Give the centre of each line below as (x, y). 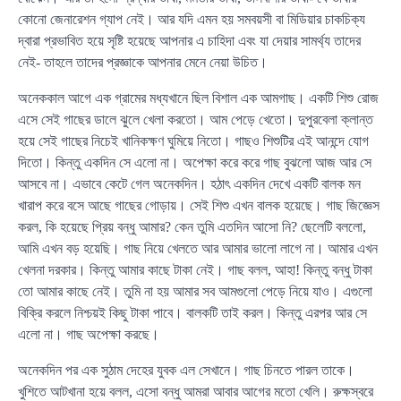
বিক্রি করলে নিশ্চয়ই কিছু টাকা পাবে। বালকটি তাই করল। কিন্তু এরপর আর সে (192, 313)
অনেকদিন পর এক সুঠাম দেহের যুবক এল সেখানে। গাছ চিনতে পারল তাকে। (186, 371)
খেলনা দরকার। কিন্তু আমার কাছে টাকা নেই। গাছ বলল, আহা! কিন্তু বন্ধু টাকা (195, 270)
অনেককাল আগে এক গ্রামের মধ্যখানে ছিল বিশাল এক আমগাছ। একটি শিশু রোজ (198, 98)
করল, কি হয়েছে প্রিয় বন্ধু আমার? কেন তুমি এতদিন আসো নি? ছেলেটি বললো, (192, 227)
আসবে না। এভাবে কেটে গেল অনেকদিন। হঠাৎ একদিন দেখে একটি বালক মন (189, 184)
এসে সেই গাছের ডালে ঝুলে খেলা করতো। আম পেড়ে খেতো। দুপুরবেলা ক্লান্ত (196, 120)
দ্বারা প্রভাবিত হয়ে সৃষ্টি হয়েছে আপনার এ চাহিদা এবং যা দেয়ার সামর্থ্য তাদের (189, 41)
